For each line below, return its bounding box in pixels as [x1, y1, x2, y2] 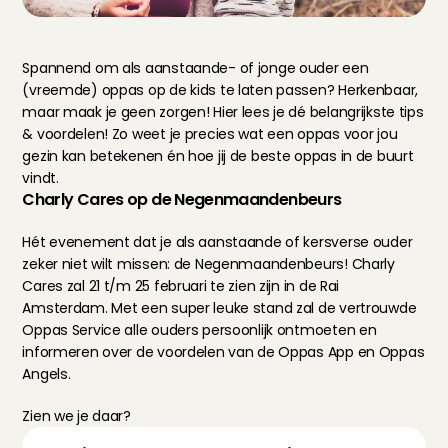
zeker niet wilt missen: [22, 254, 174, 274]
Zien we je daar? [22, 406, 131, 426]
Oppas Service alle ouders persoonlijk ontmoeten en [22, 320, 377, 340]
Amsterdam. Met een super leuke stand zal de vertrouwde [22, 298, 417, 318]
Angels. [22, 364, 71, 384]
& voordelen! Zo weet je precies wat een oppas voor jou [22, 124, 398, 144]
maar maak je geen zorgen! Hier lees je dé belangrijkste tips [22, 102, 424, 122]
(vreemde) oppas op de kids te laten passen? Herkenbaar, [22, 80, 419, 100]
